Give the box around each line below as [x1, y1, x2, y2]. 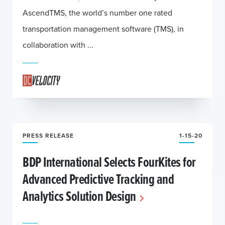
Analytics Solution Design [23, 186, 136, 206]
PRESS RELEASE [23, 131, 74, 140]
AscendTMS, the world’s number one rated [23, 7, 172, 18]
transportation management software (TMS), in [23, 23, 184, 34]
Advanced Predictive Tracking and [23, 169, 174, 189]
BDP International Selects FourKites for [23, 152, 196, 172]
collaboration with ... [23, 39, 93, 50]
